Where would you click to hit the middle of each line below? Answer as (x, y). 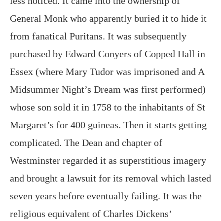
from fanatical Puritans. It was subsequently (98, 36)
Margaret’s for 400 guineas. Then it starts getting (108, 125)
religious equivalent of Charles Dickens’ (91, 213)
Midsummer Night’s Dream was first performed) (108, 89)
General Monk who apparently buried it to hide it (108, 18)
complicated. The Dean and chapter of (86, 142)
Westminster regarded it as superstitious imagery (108, 160)
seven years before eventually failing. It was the (106, 196)
